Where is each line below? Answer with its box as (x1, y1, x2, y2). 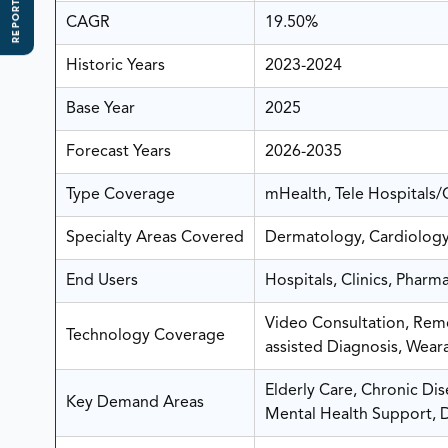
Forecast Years (65, 144, 171, 161)
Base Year (65, 101, 135, 118)
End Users (65, 273, 138, 290)
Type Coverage (65, 187, 175, 204)
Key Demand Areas (65, 395, 204, 412)
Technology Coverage (65, 328, 225, 345)
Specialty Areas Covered (65, 230, 244, 247)
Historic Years (65, 58, 165, 75)
